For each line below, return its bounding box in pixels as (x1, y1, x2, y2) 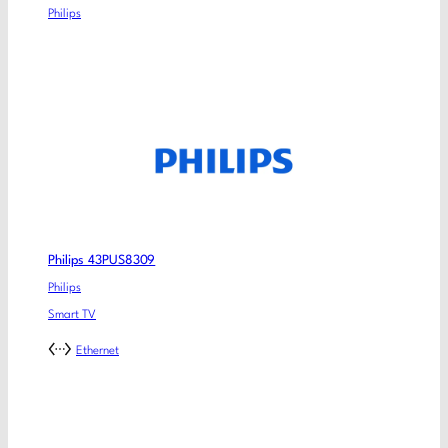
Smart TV (48, 308, 96, 321)
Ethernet (76, 344, 119, 357)
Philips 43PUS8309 (48, 254, 156, 268)
